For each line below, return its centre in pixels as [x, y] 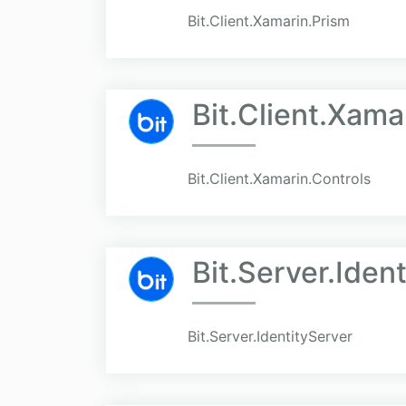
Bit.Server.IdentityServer [270, 337]
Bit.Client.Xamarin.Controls [279, 179]
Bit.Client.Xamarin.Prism [269, 21]
